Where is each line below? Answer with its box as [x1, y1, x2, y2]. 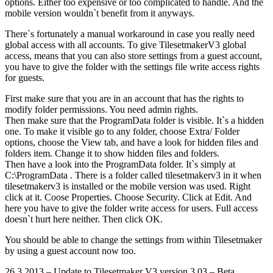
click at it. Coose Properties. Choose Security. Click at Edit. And [5, 191, 252, 202]
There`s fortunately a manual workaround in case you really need [5, 28, 255, 39]
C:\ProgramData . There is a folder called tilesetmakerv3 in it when [5, 169, 261, 180]
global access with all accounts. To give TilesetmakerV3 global [5, 39, 246, 50]
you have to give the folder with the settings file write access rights [5, 61, 260, 72]
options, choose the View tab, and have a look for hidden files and [5, 136, 258, 147]
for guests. [5, 72, 44, 83]
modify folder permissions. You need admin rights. [5, 104, 198, 115]
